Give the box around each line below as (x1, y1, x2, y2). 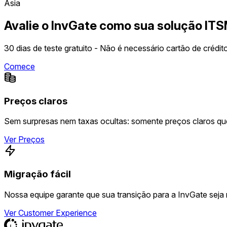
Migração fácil (4, 168, 71, 180)
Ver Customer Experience (4, 207, 97, 218)
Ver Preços (4, 134, 45, 145)
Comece (4, 61, 35, 71)
